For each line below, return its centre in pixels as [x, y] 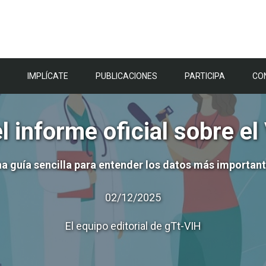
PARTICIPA [205, 76]
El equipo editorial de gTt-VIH [133, 226]
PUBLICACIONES [126, 76]
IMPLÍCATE [48, 76]
